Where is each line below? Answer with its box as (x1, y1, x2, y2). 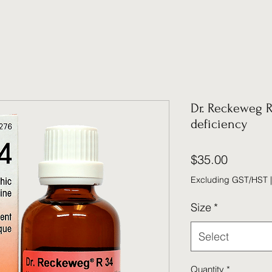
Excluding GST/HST (191, 174, 268, 185)
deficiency (191, 116, 247, 131)
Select (199, 229, 229, 243)
